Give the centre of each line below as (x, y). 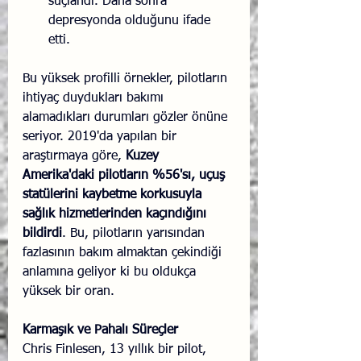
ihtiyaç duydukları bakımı (95, 99)
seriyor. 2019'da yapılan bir (102, 137)
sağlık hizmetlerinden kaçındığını (116, 215)
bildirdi (42, 234)
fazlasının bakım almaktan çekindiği (124, 253)
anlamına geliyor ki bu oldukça (111, 273)
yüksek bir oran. (68, 292)
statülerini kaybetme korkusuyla (114, 195)
